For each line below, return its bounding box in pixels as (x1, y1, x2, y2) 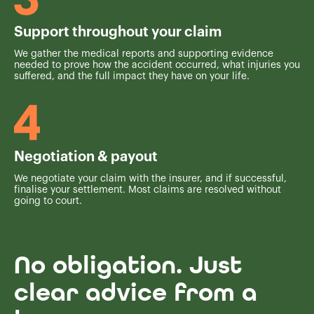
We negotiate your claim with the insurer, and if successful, (14, 173, 287, 184)
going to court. (14, 196, 82, 206)
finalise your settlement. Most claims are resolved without (14, 184, 281, 195)
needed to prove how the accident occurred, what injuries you (14, 60, 300, 70)
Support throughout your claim (14, 25, 221, 39)
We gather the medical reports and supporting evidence (14, 48, 273, 59)
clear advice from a (14, 277, 257, 308)
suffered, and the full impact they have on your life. (14, 71, 250, 81)
